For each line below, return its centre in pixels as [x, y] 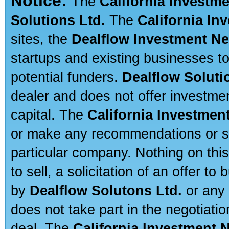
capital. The [49, 115]
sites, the [41, 39]
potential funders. [66, 77]
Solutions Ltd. [58, 20]
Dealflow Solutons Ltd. [106, 190]
